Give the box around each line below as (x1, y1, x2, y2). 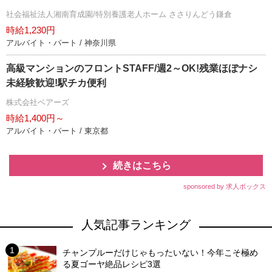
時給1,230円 (6, 25, 55, 35)
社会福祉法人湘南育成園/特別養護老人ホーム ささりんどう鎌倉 (6, 10, 232, 19)
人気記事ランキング (81, 218, 191, 231)
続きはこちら (113, 160, 171, 171)
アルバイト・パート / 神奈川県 (6, 38, 116, 47)
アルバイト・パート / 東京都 (6, 126, 108, 135)
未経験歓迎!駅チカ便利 (6, 78, 106, 88)
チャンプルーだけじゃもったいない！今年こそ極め (63, 248, 259, 257)
